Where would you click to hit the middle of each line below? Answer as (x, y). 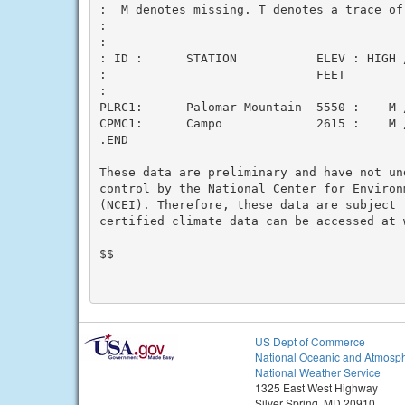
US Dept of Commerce (310, 341)
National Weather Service (318, 372)
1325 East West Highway (316, 387)
